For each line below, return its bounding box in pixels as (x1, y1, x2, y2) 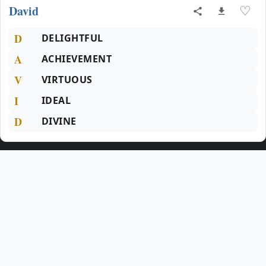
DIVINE (42, 115, 77, 128)
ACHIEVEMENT (42, 52, 112, 65)
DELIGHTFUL (42, 31, 103, 45)
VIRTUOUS (42, 73, 93, 86)
